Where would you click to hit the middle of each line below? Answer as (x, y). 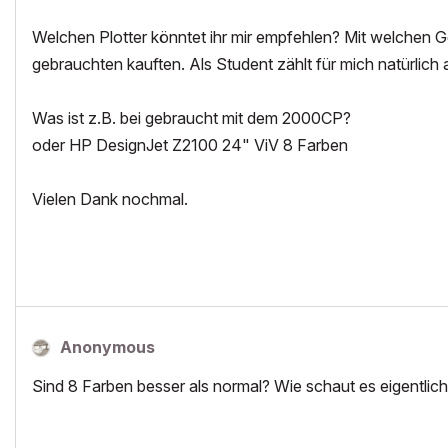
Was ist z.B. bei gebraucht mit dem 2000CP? (191, 118)
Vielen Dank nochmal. (110, 199)
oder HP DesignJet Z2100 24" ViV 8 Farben (190, 145)
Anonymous (107, 347)
